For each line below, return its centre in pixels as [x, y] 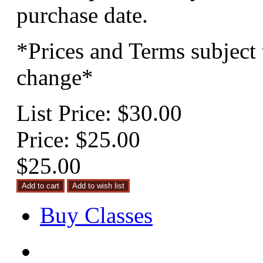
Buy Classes [96, 215]
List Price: [67, 113]
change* [55, 77]
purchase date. [82, 15]
